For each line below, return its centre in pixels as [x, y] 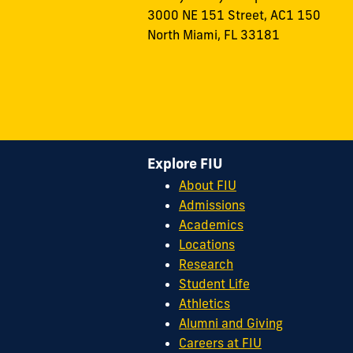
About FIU [208, 186]
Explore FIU [185, 163]
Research [206, 264]
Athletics [204, 304]
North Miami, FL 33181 [214, 34]
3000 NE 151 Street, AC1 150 [234, 15]
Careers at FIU [220, 343]
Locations [207, 245]
